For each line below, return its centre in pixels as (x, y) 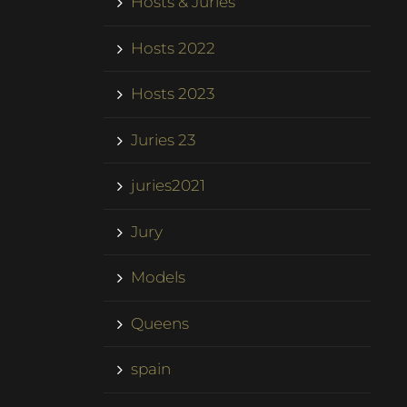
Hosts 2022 (174, 48)
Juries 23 (164, 139)
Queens (160, 323)
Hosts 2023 (173, 94)
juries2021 (169, 186)
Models (159, 278)
